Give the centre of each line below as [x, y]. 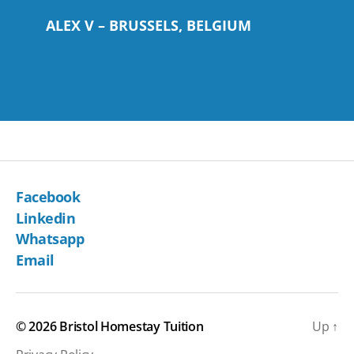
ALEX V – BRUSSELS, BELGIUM [149, 25]
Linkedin [46, 218]
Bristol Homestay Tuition [132, 326]
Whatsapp [50, 239]
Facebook [48, 197]
